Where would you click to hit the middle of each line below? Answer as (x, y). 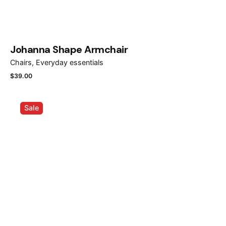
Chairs (21, 63)
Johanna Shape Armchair (69, 50)
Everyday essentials (70, 63)
